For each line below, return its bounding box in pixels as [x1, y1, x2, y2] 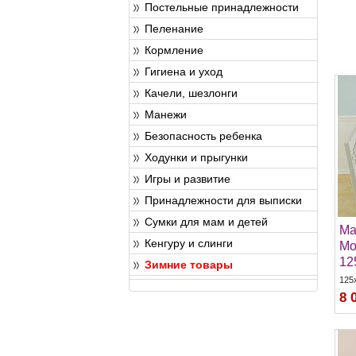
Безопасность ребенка [145, 129, 263, 142]
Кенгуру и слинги [145, 236, 234, 250]
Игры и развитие [145, 172, 231, 185]
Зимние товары [145, 257, 234, 271]
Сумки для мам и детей [145, 215, 269, 228]
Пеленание [145, 21, 204, 35]
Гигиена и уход [145, 64, 223, 78]
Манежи [145, 107, 188, 121]
